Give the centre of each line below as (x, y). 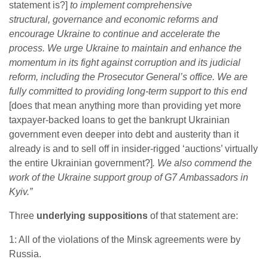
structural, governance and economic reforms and (113, 19)
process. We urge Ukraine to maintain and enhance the (125, 48)
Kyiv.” (21, 192)
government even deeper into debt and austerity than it (124, 134)
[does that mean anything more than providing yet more (125, 106)
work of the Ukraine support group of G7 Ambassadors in (129, 177)
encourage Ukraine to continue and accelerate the (115, 34)
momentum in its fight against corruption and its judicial (125, 63)
